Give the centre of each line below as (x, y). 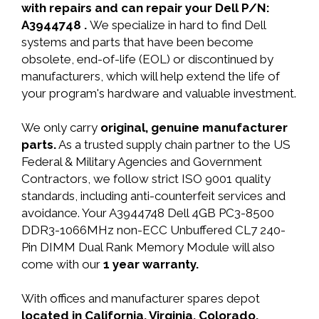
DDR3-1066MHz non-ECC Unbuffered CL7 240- (153, 230)
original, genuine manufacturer (194, 127)
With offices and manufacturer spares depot (141, 298)
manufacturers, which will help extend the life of (151, 76)
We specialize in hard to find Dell (178, 25)
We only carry (61, 127)
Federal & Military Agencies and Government (142, 162)
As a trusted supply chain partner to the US (173, 145)
